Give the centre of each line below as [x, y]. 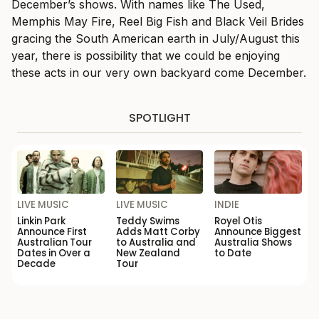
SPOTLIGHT [159, 118]
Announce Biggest [258, 232]
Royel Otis [239, 221]
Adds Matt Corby [158, 232]
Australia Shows [253, 243]
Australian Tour [54, 243]
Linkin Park [41, 221]
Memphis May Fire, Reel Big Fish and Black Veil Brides [158, 21]
